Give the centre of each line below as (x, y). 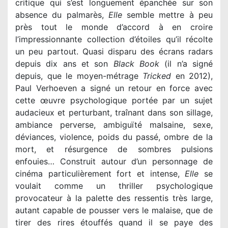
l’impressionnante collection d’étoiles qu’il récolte (114, 39)
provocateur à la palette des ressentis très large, (114, 198)
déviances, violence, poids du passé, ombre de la (114, 137)
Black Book (136, 63)
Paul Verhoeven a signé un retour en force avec (114, 88)
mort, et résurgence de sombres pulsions (114, 149)
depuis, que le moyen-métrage (79, 76)
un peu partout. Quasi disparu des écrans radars (114, 51)
